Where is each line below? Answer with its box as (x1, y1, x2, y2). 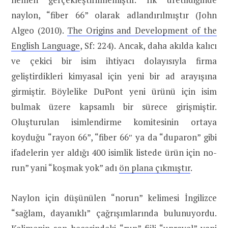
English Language (11, 40, 80, 52)
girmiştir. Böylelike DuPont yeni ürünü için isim (11, 85, 217, 98)
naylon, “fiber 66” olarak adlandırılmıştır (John (11, 9, 217, 21)
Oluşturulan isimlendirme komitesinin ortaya (11, 116, 217, 128)
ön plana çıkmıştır (119, 162, 190, 174)
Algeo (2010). (11, 24, 67, 37)
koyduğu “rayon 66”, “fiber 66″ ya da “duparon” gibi (11, 131, 217, 144)
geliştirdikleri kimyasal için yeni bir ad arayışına (11, 70, 217, 82)
